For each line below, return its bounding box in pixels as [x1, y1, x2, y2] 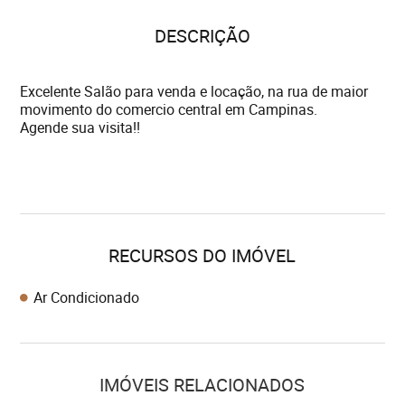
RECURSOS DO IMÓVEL [108, 243, 297, 268]
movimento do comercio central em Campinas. [20, 99, 318, 119]
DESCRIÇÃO [154, 24, 250, 48]
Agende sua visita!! [20, 118, 141, 137]
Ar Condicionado [33, 287, 140, 307]
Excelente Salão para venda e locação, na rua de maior [20, 81, 369, 101]
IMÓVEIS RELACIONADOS [99, 372, 306, 397]
